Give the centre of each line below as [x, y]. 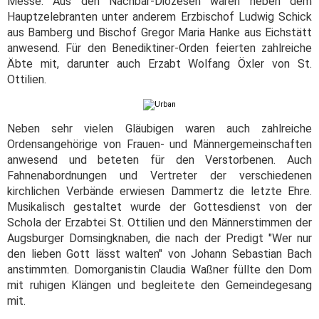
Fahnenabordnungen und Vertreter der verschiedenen [159, 175]
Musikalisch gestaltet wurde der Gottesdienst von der [159, 206]
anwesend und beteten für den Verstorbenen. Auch [159, 159]
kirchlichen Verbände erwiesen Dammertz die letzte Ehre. [159, 191]
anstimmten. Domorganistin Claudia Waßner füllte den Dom [159, 269]
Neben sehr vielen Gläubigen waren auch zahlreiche [159, 128]
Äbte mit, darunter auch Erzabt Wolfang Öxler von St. [159, 64]
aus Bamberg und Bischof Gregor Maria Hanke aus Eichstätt [159, 33]
